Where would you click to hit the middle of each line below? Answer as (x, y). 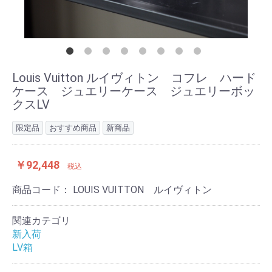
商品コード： (42, 190)
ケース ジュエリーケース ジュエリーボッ (134, 91)
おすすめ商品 (73, 128)
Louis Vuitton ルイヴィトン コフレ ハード (134, 78)
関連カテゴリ (41, 221)
